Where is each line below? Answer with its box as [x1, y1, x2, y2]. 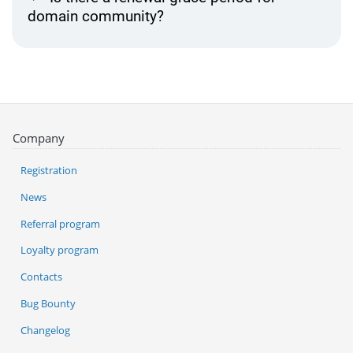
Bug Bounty [20, 295, 76, 310]
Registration [20, 163, 77, 178]
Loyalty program [20, 243, 98, 258]
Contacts [20, 269, 62, 284]
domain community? [28, 6, 164, 25]
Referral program [20, 216, 100, 231]
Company [13, 129, 65, 146]
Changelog [20, 322, 70, 337]
